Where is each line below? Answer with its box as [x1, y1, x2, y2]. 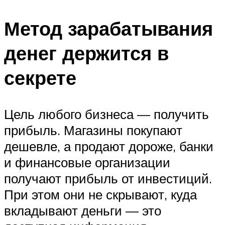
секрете [4, 65, 76, 90]
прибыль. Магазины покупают [4, 122, 182, 139]
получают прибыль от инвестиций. [4, 170, 212, 187]
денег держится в [4, 41, 169, 66]
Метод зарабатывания [4, 16, 213, 41]
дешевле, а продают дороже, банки [4, 138, 213, 155]
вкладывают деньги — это [4, 202, 161, 219]
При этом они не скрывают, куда [4, 186, 197, 203]
